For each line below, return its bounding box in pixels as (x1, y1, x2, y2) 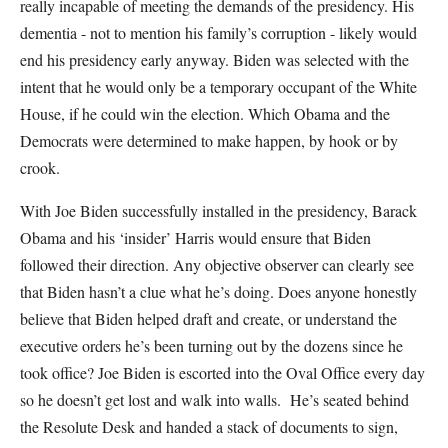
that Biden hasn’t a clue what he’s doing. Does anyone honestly (20, 281, 417, 302)
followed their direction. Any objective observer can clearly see (20, 254, 414, 275)
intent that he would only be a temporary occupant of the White (20, 76, 417, 97)
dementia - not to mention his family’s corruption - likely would (20, 22, 417, 43)
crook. (20, 157, 60, 178)
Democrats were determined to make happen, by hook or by (20, 130, 398, 151)
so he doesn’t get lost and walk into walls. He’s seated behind (20, 389, 409, 410)
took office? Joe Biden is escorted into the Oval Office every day (20, 362, 425, 383)
